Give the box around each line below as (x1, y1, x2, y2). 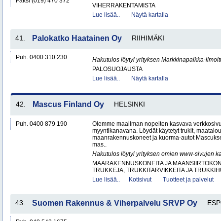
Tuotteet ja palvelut (163, 176, 214, 183)
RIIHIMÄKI (132, 34, 164, 42)
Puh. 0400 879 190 (16, 120, 67, 127)
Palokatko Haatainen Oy (32, 34, 122, 42)
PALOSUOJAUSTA (92, 66, 143, 73)
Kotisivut (129, 176, 151, 183)
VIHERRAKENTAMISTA (92, 2, 155, 9)
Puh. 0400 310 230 (16, 54, 67, 61)
